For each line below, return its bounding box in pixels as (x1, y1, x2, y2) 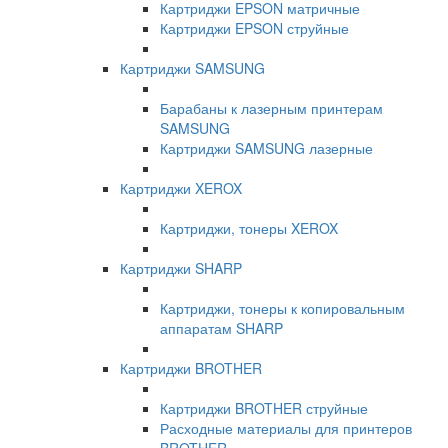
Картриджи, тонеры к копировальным (160, 298, 405, 319)
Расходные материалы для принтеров (160, 418, 412, 439)
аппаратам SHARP (160, 318, 283, 339)
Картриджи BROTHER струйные (160, 398, 368, 419)
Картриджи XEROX (120, 178, 242, 199)
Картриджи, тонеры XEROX (160, 218, 338, 239)
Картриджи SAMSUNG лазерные (160, 138, 373, 159)
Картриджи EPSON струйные (160, 18, 349, 39)
